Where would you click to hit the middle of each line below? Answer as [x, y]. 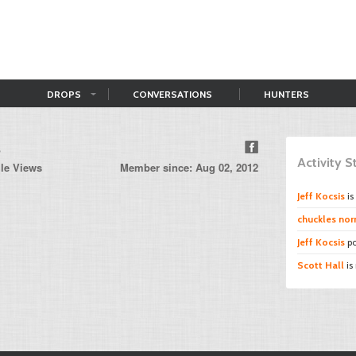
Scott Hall [321, 265]
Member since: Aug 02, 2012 [189, 167]
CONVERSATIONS [172, 94]
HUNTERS [286, 94]
